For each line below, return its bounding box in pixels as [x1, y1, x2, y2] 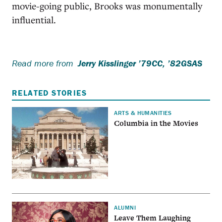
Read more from [12, 57, 73, 69]
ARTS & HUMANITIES [114, 109, 172, 116]
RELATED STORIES [12, 88, 87, 98]
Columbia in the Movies [114, 117, 199, 128]
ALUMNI [114, 203, 136, 211]
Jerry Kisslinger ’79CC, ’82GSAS [78, 57, 202, 69]
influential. [12, 13, 56, 26]
